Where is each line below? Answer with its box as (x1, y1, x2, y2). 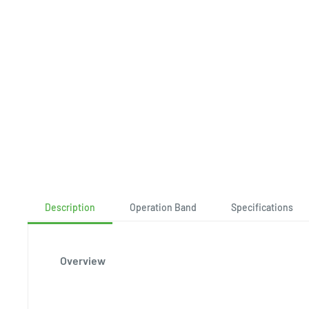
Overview (59, 254, 106, 267)
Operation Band (130, 201, 197, 213)
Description (45, 201, 95, 213)
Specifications (231, 201, 293, 213)
